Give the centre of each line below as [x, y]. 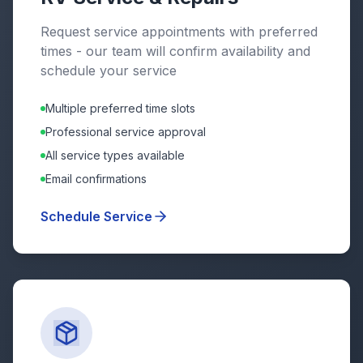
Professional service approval [126, 132]
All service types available [115, 155]
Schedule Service [96, 216]
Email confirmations [96, 179]
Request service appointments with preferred [179, 32]
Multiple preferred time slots [120, 108]
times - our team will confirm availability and [175, 51]
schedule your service [109, 70]
